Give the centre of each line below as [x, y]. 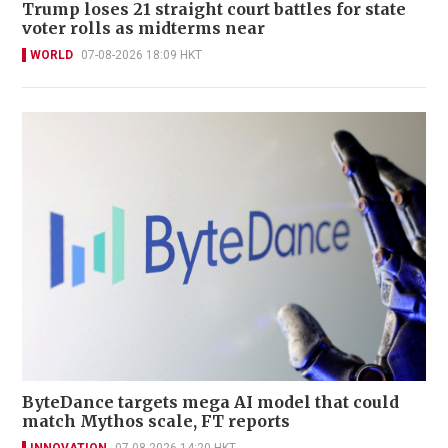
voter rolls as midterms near [143, 27]
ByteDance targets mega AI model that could [210, 402]
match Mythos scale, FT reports [156, 421]
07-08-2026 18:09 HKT [141, 54]
